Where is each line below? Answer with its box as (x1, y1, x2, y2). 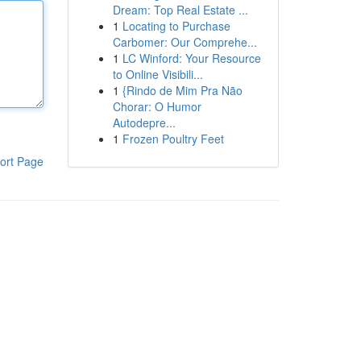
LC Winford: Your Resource (122, 50, 261, 66)
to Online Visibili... (112, 66, 203, 82)
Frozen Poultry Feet (122, 131, 224, 147)
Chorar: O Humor (112, 98, 201, 114)
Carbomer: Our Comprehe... (112, 34, 257, 50)
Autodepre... (112, 114, 176, 131)
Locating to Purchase (122, 18, 230, 34)
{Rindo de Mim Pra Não (122, 82, 243, 98)
